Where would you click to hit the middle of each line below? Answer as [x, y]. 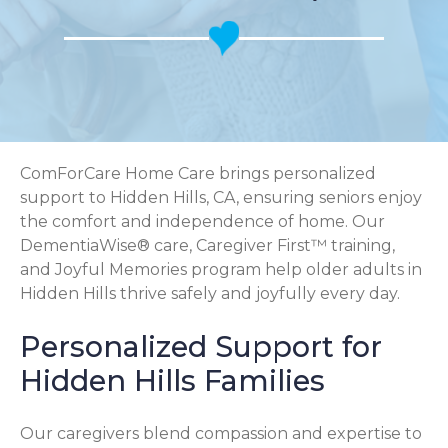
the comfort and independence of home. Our [202, 221]
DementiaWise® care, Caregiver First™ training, [207, 245]
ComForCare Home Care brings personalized [198, 173]
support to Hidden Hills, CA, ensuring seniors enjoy [221, 197]
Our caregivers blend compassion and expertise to [221, 433]
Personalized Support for [201, 346]
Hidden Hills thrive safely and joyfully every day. [210, 293]
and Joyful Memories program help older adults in [221, 269]
